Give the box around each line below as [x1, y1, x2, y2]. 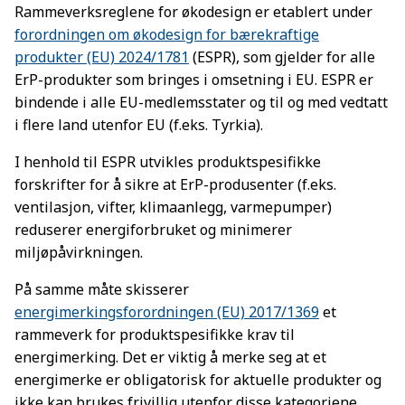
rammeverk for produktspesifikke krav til [14, 325, 295, 345]
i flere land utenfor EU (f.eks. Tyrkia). [14, 115, 263, 136]
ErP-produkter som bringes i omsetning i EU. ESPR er [14, 70, 373, 90]
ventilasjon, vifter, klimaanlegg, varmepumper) [14, 197, 332, 218]
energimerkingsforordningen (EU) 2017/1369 [14, 302, 319, 323]
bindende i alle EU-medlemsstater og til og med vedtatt [14, 92, 388, 113]
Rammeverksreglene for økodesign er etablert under [14, 2, 372, 23]
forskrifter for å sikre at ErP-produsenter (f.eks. [14, 174, 336, 195]
